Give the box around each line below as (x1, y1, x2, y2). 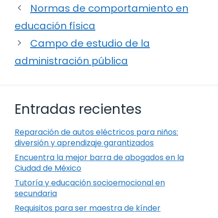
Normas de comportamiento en (30, 1, 188, 15)
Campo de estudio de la (30, 36, 150, 50)
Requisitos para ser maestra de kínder (15, 202, 161, 214)
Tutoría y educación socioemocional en (15, 177, 165, 188)
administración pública (15, 54, 128, 68)
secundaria (15, 187, 57, 199)
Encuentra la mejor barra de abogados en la (15, 151, 184, 163)
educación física (15, 18, 95, 33)
